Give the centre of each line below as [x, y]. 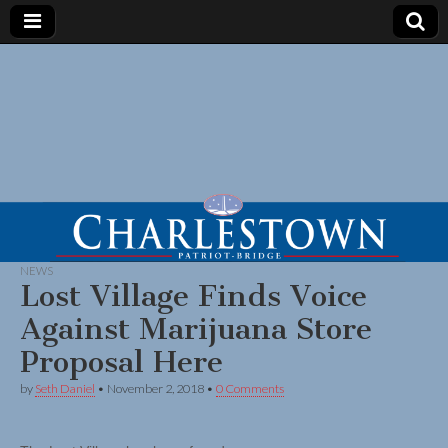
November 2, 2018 [155, 389]
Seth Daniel [65, 389]
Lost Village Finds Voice [193, 296]
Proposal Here [121, 362]
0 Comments [250, 389]
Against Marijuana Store [196, 329]
